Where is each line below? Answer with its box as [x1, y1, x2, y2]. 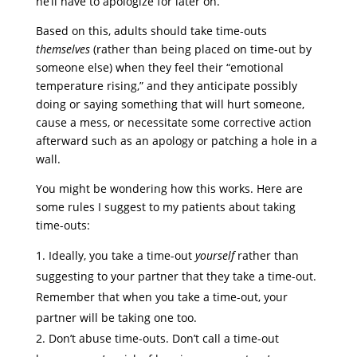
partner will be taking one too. [35, 310, 197, 325]
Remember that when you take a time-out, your [35, 289, 288, 304]
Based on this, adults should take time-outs [35, 23, 267, 38]
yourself [194, 248, 237, 263]
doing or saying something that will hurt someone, [35, 96, 304, 112]
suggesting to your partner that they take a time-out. [35, 269, 316, 284]
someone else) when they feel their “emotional [35, 60, 284, 75]
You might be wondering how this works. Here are [35, 181, 303, 196]
